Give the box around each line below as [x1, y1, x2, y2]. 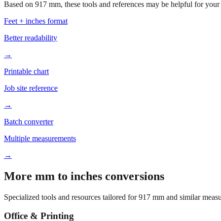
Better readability [4, 33, 57, 42]
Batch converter [4, 117, 53, 126]
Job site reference [4, 83, 58, 92]
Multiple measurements [4, 134, 76, 143]
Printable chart [4, 67, 49, 75]
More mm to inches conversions [4, 169, 164, 183]
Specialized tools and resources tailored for [4, 192, 139, 201]
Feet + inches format [4, 16, 68, 25]
